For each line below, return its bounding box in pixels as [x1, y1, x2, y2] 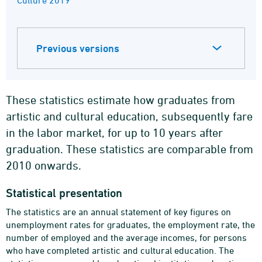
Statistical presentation [6, 186, 122, 200]
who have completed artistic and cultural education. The [6, 245, 234, 256]
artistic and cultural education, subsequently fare [6, 109, 253, 123]
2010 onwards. [6, 158, 81, 172]
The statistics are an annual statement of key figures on [6, 206, 231, 217]
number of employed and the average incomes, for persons [6, 232, 247, 243]
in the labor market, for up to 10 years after [6, 126, 223, 139]
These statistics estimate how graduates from [6, 93, 235, 106]
